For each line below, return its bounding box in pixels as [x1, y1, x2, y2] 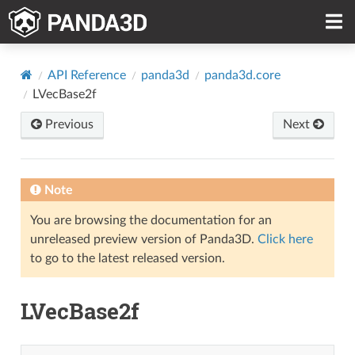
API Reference [47, 68, 126, 82]
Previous [41, 117, 94, 131]
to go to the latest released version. [29, 251, 225, 265]
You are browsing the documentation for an [29, 213, 272, 227]
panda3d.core [204, 68, 281, 82]
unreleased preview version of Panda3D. [29, 232, 258, 246]
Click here [257, 232, 313, 246]
